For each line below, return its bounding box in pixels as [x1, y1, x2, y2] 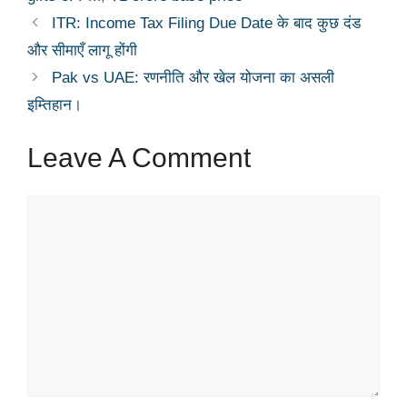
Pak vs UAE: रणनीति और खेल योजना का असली [52, 68, 335, 86]
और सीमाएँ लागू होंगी [27, 41, 137, 59]
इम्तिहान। [27, 95, 82, 114]
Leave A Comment [27, 143, 251, 174]
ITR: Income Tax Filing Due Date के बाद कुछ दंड [52, 14, 362, 32]
